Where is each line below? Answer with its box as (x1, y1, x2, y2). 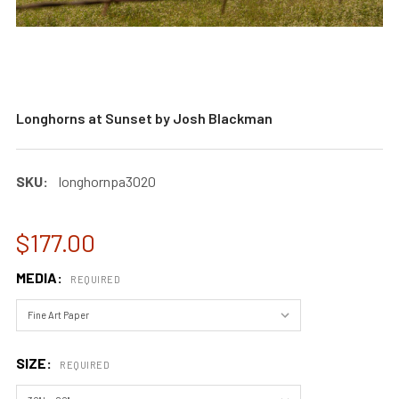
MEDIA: (16, 269, 65, 286)
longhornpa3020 (59, 173, 156, 190)
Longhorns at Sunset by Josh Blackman (16, 110, 273, 126)
